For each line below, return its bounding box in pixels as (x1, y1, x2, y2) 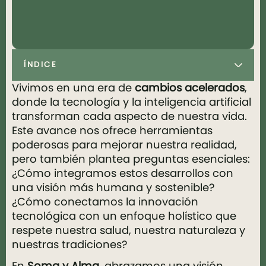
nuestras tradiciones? (12, 237, 127, 252)
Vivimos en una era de (12, 80, 135, 95)
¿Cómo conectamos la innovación (12, 194, 198, 209)
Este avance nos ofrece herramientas (12, 123, 213, 138)
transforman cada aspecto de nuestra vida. (12, 109, 247, 123)
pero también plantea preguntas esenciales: (12, 151, 250, 166)
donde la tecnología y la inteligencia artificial (12, 94, 251, 109)
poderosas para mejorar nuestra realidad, (12, 137, 237, 152)
